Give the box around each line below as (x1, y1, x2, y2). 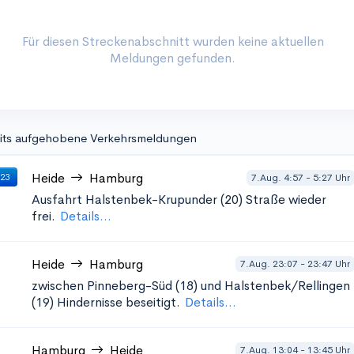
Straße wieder (246, 191, 326, 208)
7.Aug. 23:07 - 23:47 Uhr (240, 257, 350, 270)
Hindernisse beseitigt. (57, 294, 180, 311)
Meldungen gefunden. (110, 50, 235, 66)
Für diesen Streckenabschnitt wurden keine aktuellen (21, 33, 324, 50)
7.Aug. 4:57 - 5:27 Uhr (251, 171, 350, 184)
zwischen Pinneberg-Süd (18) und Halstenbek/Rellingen (32, 277, 350, 294)
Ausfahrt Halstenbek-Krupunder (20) (32, 191, 243, 208)
